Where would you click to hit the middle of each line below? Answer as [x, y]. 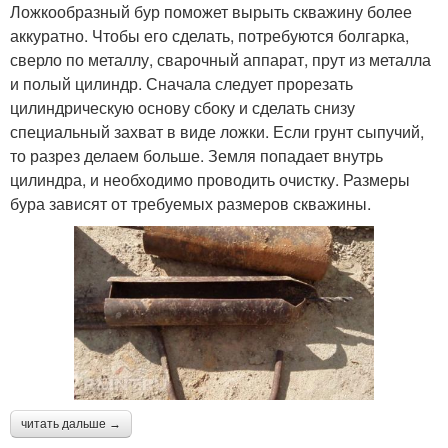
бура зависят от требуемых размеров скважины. [190, 204]
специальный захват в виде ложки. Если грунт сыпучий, [217, 132]
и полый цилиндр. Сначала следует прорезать [181, 84]
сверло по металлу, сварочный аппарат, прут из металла [220, 60]
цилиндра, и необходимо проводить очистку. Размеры [210, 180]
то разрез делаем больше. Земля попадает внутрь [196, 156]
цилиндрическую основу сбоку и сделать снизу [182, 108]
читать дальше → [71, 423]
